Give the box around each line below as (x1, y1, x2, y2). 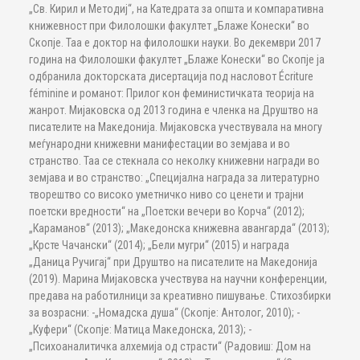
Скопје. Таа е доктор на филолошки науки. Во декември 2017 (29, 36, 321, 49)
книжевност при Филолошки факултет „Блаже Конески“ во (29, 19, 309, 32)
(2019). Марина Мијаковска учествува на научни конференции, (29, 272, 327, 285)
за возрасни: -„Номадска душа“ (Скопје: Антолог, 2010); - (29, 306, 300, 319)
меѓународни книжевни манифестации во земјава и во (29, 137, 290, 150)
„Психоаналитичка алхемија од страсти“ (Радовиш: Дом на (29, 340, 311, 353)
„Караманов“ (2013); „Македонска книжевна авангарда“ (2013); (29, 222, 329, 235)
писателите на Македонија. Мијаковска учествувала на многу (29, 121, 322, 133)
